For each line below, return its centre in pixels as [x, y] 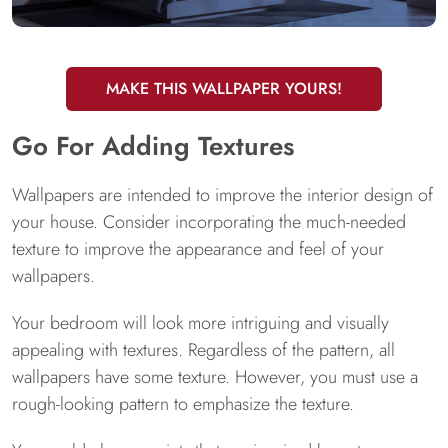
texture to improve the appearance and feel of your [198, 249]
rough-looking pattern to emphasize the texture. [183, 404]
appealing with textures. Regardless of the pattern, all [203, 350]
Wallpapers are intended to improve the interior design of [222, 195]
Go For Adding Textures [153, 146]
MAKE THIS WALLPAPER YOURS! [224, 88]
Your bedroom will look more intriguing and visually [200, 323]
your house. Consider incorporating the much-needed [209, 222]
